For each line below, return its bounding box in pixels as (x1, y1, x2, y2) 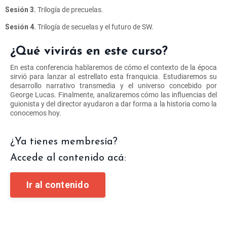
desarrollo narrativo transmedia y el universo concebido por (10, 81, 217, 90)
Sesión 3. (5, 5, 36, 14)
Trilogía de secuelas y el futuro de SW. (37, 22, 154, 31)
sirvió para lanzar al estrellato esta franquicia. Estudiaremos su (10, 72, 217, 81)
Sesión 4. (5, 22, 37, 31)
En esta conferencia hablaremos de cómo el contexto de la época (10, 63, 217, 71)
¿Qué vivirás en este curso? (10, 45, 168, 58)
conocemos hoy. (10, 108, 61, 117)
